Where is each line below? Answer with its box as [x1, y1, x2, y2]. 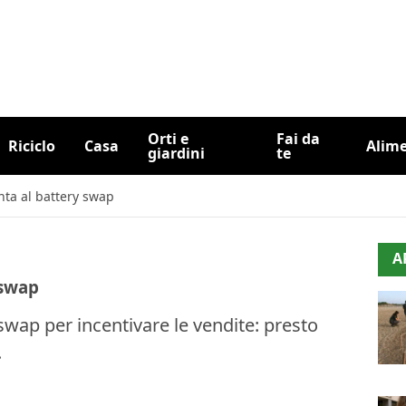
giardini [147, 143, 205, 163]
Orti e [147, 129, 188, 149]
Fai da [276, 129, 320, 149]
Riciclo [7, 136, 55, 156]
